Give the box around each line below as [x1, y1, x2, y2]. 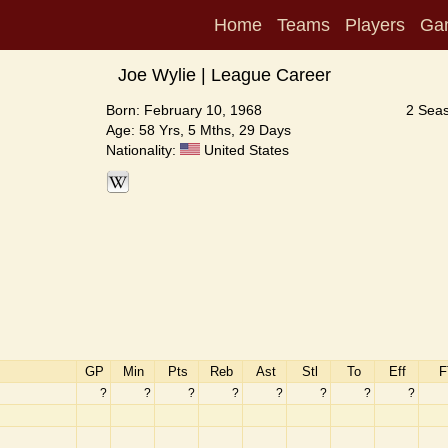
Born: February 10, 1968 [106, 102, 262, 118]
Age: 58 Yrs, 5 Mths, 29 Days [106, 122, 291, 138]
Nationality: [106, 142, 180, 158]
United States [200, 142, 289, 158]
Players [345, 15, 405, 35]
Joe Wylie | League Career [117, 65, 331, 85]
